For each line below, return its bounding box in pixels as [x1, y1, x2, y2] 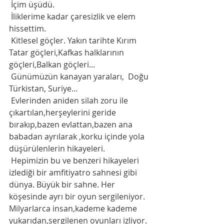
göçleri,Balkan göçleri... [9, 59, 95, 70]
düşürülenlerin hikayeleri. [9, 143, 107, 154]
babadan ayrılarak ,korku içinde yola [9, 131, 146, 142]
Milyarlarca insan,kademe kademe [9, 203, 139, 214]
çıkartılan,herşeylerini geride [9, 107, 118, 118]
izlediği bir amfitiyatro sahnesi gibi [9, 167, 139, 178]
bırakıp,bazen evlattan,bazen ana [9, 119, 134, 130]
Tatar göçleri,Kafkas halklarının [9, 47, 126, 58]
